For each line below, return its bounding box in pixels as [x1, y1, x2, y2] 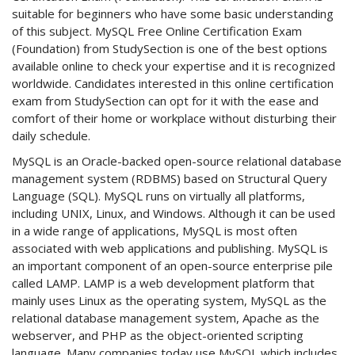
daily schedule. [12, 128, 90, 144]
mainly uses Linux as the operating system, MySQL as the [12, 292, 326, 309]
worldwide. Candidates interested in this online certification [12, 75, 334, 92]
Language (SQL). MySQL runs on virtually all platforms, [12, 188, 305, 204]
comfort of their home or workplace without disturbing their [12, 110, 337, 127]
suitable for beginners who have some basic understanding [12, 6, 334, 22]
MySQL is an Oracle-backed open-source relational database [12, 153, 342, 170]
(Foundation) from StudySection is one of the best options [12, 40, 327, 57]
